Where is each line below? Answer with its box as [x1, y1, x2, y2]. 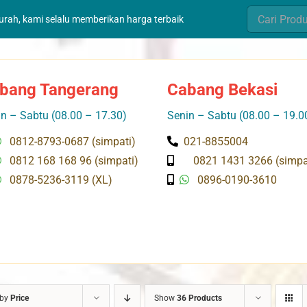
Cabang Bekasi [167, 80, 278, 99]
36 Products [177, 293, 222, 304]
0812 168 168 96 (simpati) [6, 154, 138, 167]
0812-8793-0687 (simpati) [6, 135, 136, 148]
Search [246, 9, 276, 20]
